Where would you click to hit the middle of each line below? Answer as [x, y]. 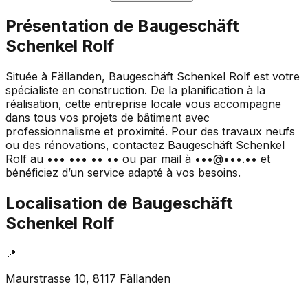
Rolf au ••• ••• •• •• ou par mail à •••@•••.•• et [138, 159]
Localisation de [68, 203]
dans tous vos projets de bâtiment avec [108, 118]
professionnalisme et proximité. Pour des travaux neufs [150, 132]
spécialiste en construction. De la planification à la [135, 90]
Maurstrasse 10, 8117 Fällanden [88, 279]
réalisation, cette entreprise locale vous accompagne [143, 104]
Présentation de [71, 26]
